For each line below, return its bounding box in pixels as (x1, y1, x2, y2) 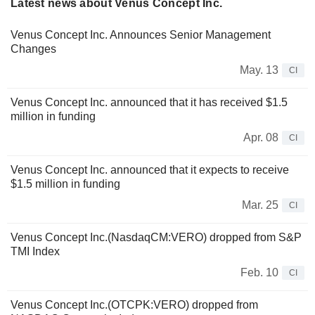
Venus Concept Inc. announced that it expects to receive (11, 164, 289, 176)
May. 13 (240, 64, 278, 77)
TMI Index (11, 245, 60, 258)
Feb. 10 (240, 266, 278, 279)
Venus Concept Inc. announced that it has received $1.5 (11, 96, 288, 109)
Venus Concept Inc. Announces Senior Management (11, 29, 271, 41)
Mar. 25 (242, 199, 278, 212)
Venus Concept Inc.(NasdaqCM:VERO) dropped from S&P (11, 231, 302, 244)
